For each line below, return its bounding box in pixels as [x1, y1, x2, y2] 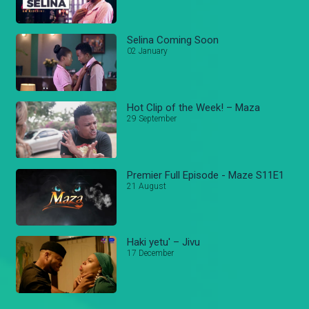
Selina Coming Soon [127, 34, 219, 47]
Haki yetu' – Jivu [127, 236, 201, 249]
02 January [127, 46, 168, 57]
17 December [127, 248, 175, 259]
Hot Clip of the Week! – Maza [226, 101, 261, 114]
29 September [127, 114, 177, 124]
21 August [127, 181, 167, 191]
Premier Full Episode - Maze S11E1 [127, 168, 285, 181]
